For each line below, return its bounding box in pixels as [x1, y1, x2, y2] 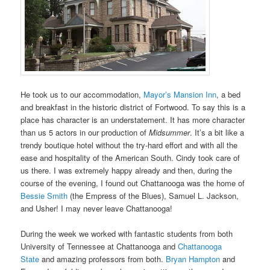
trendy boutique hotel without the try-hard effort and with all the [20, 139, 238, 151]
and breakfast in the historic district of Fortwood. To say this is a [20, 101, 246, 113]
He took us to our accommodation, [20, 89, 144, 101]
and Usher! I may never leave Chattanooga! [20, 202, 173, 215]
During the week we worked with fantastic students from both [20, 228, 233, 240]
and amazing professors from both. [39, 253, 166, 265]
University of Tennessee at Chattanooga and [20, 240, 178, 253]
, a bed [216, 89, 241, 101]
